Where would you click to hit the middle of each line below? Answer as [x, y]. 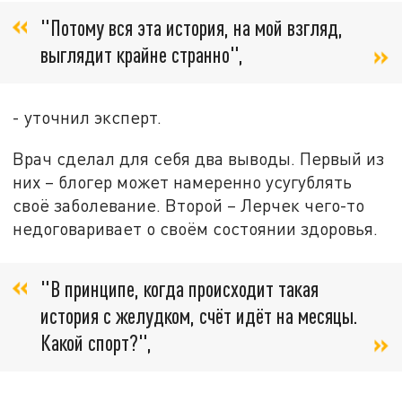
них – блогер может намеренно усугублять [183, 181]
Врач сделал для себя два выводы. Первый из [199, 158]
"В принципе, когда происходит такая [179, 289]
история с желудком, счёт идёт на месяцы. [199, 316]
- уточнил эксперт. [87, 117]
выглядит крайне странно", [142, 54]
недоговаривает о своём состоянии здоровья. [196, 228]
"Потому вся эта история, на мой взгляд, [192, 27]
